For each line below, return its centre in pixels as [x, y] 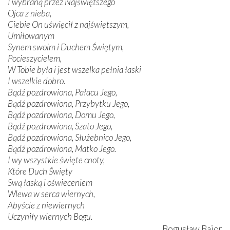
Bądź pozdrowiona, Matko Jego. [62, 148]
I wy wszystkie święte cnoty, [56, 160]
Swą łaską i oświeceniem [50, 182]
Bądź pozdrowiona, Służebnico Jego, [70, 137]
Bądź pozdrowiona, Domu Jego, [61, 114]
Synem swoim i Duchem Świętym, [66, 47]
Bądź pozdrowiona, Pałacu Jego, [62, 92]
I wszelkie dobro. [36, 81]
